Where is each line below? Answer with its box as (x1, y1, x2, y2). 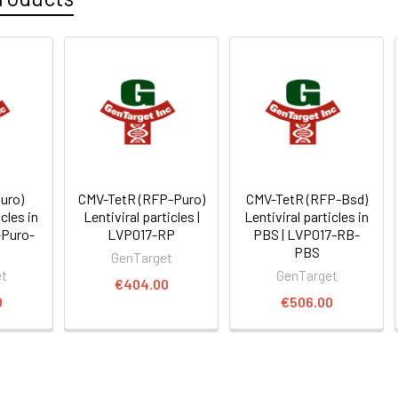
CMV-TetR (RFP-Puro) (77, 189, 205, 207)
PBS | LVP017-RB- (253, 225, 361, 243)
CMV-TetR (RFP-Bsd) (245, 189, 368, 207)
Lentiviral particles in (244, 207, 370, 225)
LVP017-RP (107, 225, 176, 243)
